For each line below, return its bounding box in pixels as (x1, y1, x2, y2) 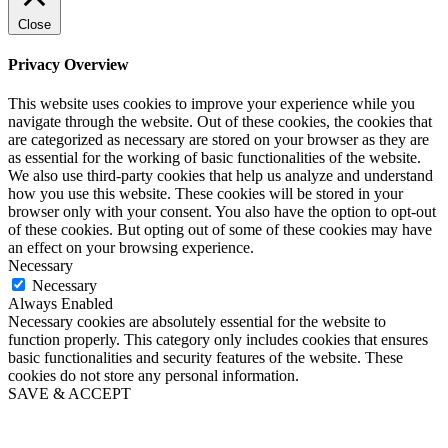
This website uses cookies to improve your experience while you (8, 95, 415, 113)
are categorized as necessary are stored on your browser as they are (8, 131, 429, 149)
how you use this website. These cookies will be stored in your (8, 185, 403, 203)
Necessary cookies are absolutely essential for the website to (8, 313, 386, 331)
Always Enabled (8, 295, 113, 313)
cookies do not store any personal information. (8, 367, 299, 385)
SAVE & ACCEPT (8, 385, 131, 403)
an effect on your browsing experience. (8, 239, 254, 257)
